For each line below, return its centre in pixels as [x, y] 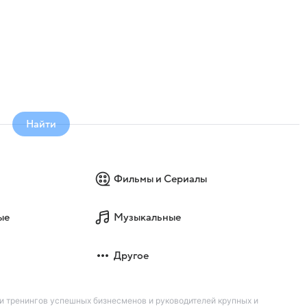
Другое [132, 256]
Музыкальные [148, 218]
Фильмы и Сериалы [161, 179]
